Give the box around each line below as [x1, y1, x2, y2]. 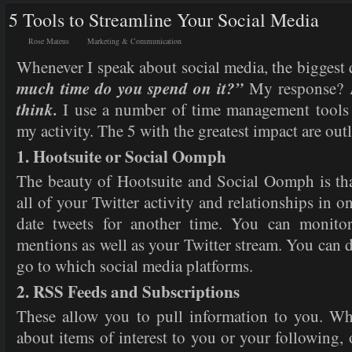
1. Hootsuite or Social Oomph [16, 144, 226, 168]
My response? [244, 77, 350, 99]
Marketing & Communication [87, 35, 181, 46]
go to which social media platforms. [16, 255, 253, 277]
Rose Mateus [28, 35, 69, 46]
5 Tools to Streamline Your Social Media [9, 7, 319, 32]
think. [16, 97, 57, 121]
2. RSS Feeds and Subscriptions [16, 279, 240, 303]
